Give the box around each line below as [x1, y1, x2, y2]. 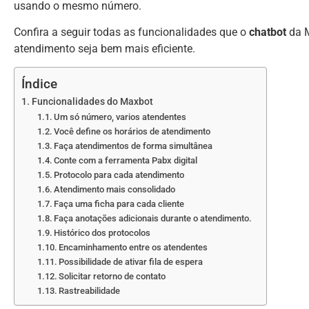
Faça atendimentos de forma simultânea [54, 141, 213, 152]
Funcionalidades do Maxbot [31, 96, 153, 108]
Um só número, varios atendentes [54, 112, 187, 123]
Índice [21, 76, 57, 92]
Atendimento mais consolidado [54, 184, 176, 195]
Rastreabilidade [59, 286, 121, 297]
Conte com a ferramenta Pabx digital [54, 155, 198, 166]
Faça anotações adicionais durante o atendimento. [54, 213, 252, 224]
